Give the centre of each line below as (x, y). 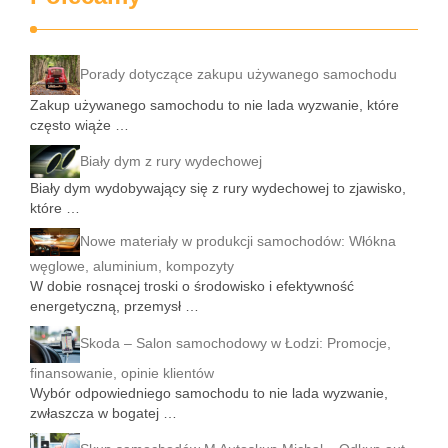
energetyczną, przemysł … (114, 305)
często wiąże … (79, 125)
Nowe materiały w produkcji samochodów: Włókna (238, 240)
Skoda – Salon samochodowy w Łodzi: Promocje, (235, 343)
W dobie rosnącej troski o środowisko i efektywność (192, 285)
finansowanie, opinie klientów (122, 373)
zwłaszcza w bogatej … (103, 413)
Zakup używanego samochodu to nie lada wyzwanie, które (214, 105)
